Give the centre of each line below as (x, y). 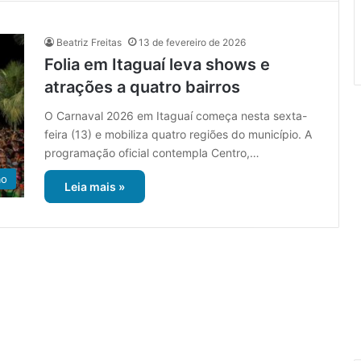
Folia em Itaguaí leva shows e (157, 65)
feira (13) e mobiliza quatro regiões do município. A (178, 135)
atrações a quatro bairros (142, 87)
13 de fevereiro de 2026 (192, 43)
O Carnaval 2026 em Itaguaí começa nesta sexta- (176, 116)
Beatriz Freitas (89, 43)
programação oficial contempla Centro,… (152, 153)
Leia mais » (95, 187)
